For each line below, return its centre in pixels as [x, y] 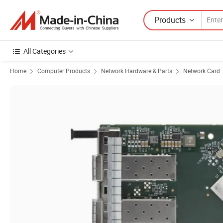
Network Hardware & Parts [137, 71]
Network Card [202, 71]
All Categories [45, 51]
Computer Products [64, 71]
